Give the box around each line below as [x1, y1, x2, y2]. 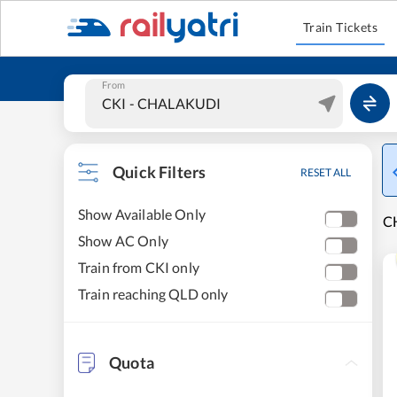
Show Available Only [78, 206, 206, 222]
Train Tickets [302, 19, 378, 35]
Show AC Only [78, 232, 168, 249]
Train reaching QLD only [78, 285, 229, 302]
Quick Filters [113, 162, 206, 182]
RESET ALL [300, 166, 351, 179]
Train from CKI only [78, 259, 199, 276]
